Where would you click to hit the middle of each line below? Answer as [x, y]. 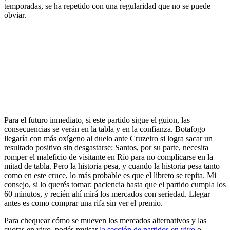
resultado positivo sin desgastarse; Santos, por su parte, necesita [106, 147]
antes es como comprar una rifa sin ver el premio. [83, 203]
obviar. [15, 15]
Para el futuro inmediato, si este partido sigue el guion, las [97, 120]
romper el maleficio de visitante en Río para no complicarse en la [109, 157]
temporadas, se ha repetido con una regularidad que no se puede [107, 6]
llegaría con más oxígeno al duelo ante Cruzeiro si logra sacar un [108, 138]
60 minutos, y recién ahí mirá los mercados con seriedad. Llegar [107, 194]
